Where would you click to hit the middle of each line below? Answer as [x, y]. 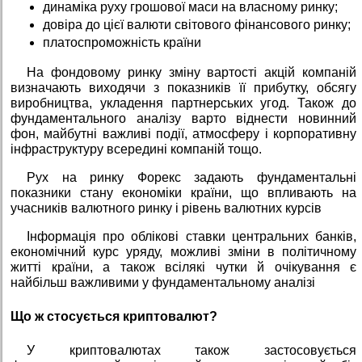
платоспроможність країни [122, 43]
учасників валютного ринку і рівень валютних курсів [166, 208]
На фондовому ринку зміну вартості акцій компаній [192, 73]
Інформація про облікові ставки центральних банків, [192, 237]
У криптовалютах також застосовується [192, 350]
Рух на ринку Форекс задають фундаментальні [192, 178]
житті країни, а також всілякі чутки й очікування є [183, 267]
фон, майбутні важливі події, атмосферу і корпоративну [183, 134]
